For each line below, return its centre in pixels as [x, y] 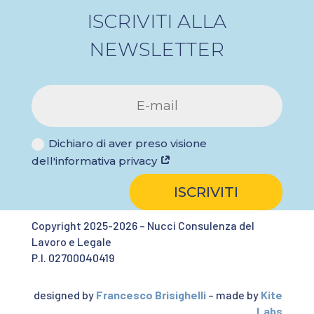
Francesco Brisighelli [151, 294]
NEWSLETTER [157, 50]
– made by [234, 294]
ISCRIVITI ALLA [157, 22]
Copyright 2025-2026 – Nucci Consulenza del [143, 225]
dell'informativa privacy [96, 161]
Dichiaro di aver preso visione [128, 144]
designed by [65, 294]
